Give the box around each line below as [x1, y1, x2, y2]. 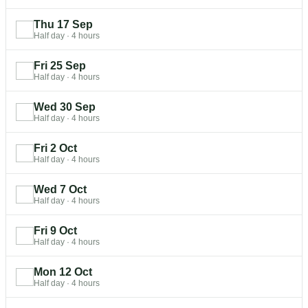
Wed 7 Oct [34, 183, 87, 195]
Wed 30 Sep [34, 100, 96, 113]
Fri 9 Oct [34, 224, 77, 236]
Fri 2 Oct [34, 142, 77, 154]
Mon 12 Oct [34, 265, 92, 278]
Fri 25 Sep [34, 59, 86, 71]
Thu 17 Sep [34, 18, 93, 30]
